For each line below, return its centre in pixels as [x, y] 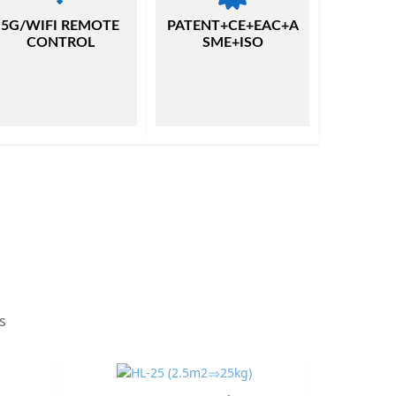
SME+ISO [232, 42]
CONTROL [60, 42]
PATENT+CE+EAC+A [232, 26]
